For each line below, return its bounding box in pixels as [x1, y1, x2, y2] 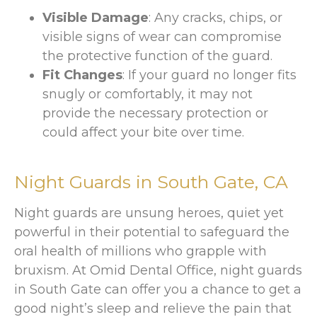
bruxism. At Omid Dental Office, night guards [14, 263, 302, 279]
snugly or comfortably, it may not [42, 86, 253, 103]
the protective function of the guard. [42, 48, 272, 64]
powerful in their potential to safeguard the [14, 224, 289, 241]
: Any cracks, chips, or [149, 10, 282, 26]
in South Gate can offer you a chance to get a [14, 282, 301, 298]
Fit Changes [42, 67, 122, 83]
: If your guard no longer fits [122, 67, 296, 83]
